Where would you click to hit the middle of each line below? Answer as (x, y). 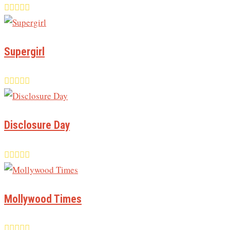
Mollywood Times (43, 199)
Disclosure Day (37, 125)
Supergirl (24, 51)
